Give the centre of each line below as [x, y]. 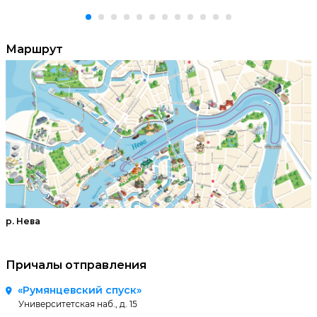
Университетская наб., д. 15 [78, 304]
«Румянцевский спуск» [79, 290]
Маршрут [34, 49]
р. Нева [24, 221]
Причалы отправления [76, 265]
